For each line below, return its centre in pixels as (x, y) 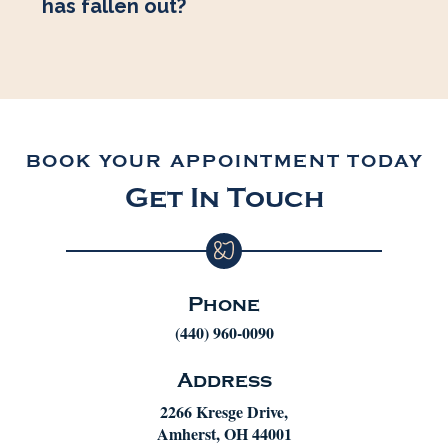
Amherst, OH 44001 (224, 433)
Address (224, 380)
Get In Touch (224, 197)
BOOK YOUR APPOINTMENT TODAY (225, 161)
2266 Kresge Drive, (224, 411)
